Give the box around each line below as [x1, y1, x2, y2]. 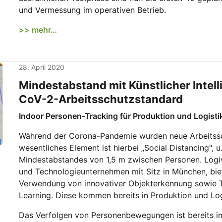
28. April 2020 [19, 63, 64, 71]
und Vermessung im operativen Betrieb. [19, 5, 166, 15]
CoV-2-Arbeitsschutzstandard [19, 93, 183, 106]
